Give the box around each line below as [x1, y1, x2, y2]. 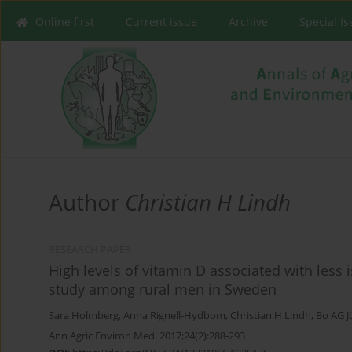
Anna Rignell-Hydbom [123, 309, 225, 323]
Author [49, 187, 125, 218]
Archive [229, 14, 268, 29]
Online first [35, 14, 94, 29]
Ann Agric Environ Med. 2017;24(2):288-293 [49, 328, 245, 343]
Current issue [126, 14, 197, 29]
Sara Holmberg [49, 309, 119, 323]
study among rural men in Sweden [49, 280, 277, 299]
